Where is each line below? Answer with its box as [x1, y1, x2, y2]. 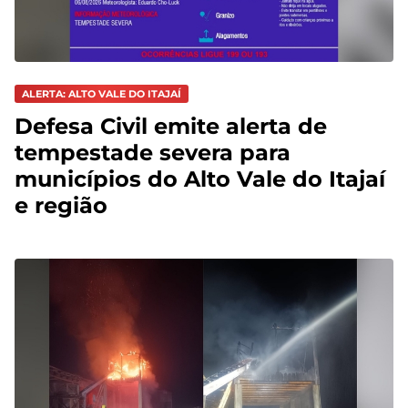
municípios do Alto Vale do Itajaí [15, 166, 385, 193]
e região [15, 192, 107, 219]
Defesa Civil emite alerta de [15, 113, 327, 140]
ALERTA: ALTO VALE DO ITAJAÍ [22, 87, 181, 100]
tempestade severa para [15, 139, 291, 167]
